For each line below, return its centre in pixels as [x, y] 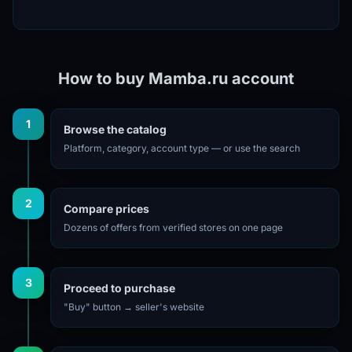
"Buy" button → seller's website [134, 306]
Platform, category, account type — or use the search [182, 148]
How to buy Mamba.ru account [176, 78]
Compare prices [106, 208]
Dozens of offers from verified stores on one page [173, 227]
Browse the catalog [115, 129]
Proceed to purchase [119, 288]
